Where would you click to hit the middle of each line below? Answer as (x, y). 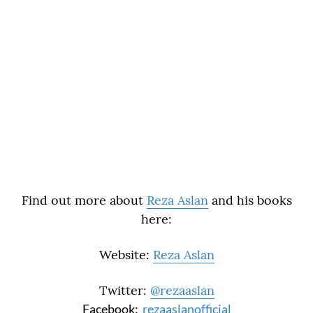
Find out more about (84, 200)
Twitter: (124, 290)
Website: (126, 254)
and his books (250, 200)
